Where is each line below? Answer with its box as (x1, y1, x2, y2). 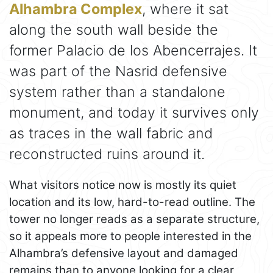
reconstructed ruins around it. (9, 145, 205, 163)
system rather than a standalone (9, 83, 225, 101)
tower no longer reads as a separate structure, (9, 212, 260, 227)
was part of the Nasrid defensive (9, 62, 227, 80)
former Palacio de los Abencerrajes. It (9, 41, 257, 60)
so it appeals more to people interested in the (9, 229, 252, 244)
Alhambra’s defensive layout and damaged (9, 246, 238, 261)
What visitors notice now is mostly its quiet (9, 178, 236, 193)
